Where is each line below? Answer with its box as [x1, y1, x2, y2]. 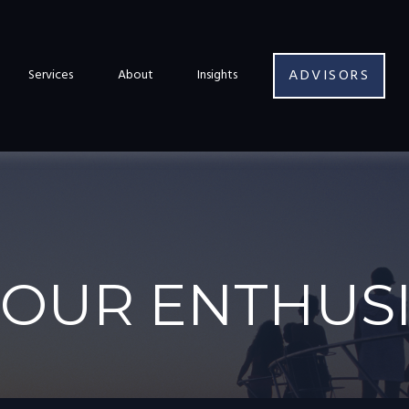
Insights [197, 65, 238, 87]
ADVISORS [288, 63, 371, 88]
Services [28, 65, 74, 87]
